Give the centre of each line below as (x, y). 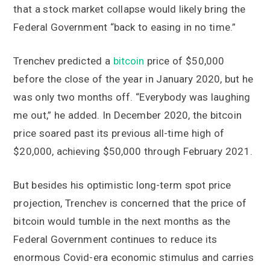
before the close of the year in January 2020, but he (133, 79)
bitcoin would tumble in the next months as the (122, 221)
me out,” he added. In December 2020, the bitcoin (127, 115)
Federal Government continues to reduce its (115, 239)
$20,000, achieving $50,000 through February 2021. (133, 151)
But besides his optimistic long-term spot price (122, 185)
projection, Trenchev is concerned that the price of (130, 203)
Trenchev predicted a (63, 61)
